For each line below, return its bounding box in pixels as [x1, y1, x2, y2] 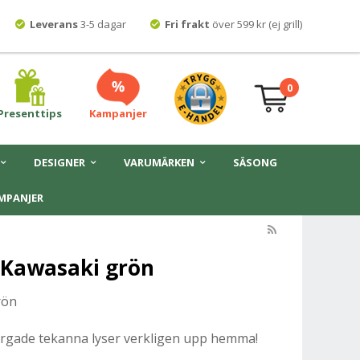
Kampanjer [89, 106, 147, 121]
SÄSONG [232, 155, 277, 170]
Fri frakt [165, 17, 210, 31]
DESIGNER [33, 155, 85, 170]
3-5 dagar [80, 17, 126, 31]
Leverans [30, 17, 80, 31]
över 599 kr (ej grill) [210, 17, 302, 31]
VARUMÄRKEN [123, 155, 194, 170]
